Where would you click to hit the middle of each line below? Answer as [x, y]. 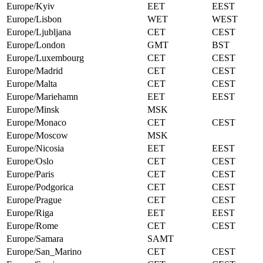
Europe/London [36, 45]
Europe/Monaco [36, 123]
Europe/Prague [34, 200]
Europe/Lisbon [34, 19]
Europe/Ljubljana [39, 32]
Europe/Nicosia [35, 149]
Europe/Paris [30, 174]
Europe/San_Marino [44, 252]
